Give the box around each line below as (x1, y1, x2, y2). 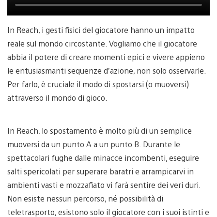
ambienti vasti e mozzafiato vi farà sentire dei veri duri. (7, 179, 201, 190)
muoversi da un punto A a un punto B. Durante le (7, 139, 180, 149)
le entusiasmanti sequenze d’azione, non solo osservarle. (7, 65, 206, 76)
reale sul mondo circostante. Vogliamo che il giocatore (7, 38, 197, 48)
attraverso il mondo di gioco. (7, 92, 108, 103)
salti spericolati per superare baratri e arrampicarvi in (7, 166, 194, 176)
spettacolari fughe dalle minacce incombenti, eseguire (7, 152, 199, 163)
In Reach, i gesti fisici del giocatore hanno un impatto (7, 24, 195, 35)
